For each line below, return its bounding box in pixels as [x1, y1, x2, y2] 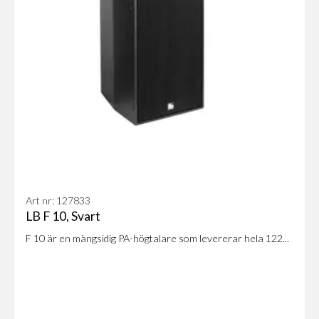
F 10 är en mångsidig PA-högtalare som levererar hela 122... [26, 232, 289, 245]
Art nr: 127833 [26, 194, 90, 207]
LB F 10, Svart [26, 209, 100, 224]
